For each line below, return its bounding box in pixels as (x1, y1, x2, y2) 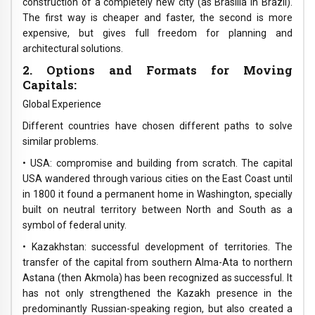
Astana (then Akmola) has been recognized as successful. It (22, 271, 292, 283)
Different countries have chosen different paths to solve (22, 120, 292, 132)
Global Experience (22, 98, 101, 110)
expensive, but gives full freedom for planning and (22, 27, 292, 39)
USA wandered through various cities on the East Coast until (22, 172, 292, 184)
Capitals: (22, 76, 77, 93)
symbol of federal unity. (22, 219, 127, 231)
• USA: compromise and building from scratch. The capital (22, 157, 292, 169)
